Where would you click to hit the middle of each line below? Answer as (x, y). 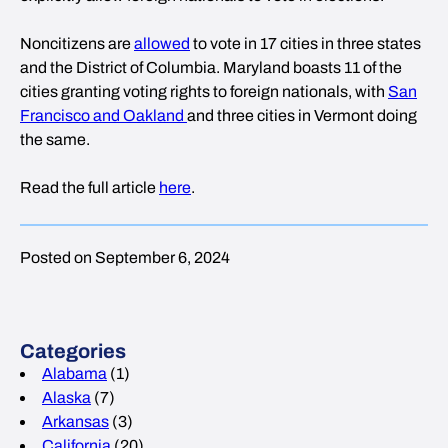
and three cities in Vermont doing (302, 115)
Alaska (66, 397)
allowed (162, 43)
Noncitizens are (77, 43)
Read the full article (89, 187)
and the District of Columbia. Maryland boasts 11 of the (211, 67)
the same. (55, 139)
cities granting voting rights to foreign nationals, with (204, 91)
